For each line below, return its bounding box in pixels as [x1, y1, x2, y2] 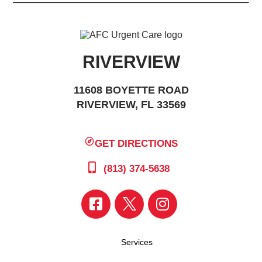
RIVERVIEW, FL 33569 [76, 99, 186, 111]
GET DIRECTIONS [95, 137, 178, 149]
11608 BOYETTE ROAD [73, 84, 189, 96]
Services [121, 237, 153, 247]
